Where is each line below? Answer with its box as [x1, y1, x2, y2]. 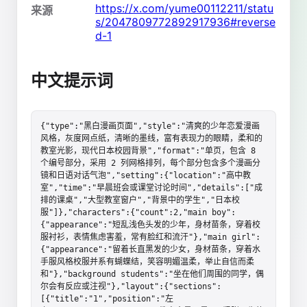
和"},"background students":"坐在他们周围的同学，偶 [40, 269, 264, 279]
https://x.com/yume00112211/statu [95, 1, 273, 15]
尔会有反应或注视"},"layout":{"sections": [40, 281, 221, 291]
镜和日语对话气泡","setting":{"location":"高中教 [40, 170, 251, 180]
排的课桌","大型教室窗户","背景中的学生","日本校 [40, 195, 240, 205]
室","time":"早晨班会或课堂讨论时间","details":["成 [40, 182, 262, 193]
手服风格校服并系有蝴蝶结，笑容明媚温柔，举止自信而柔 [40, 256, 254, 267]
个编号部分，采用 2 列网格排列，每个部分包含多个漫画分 [40, 158, 260, 168]
